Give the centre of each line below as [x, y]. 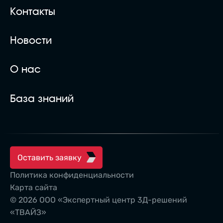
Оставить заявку [50, 157]
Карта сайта [34, 187]
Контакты [33, 12]
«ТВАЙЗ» [28, 212]
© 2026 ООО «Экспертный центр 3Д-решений [99, 200]
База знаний [42, 99]
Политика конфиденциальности [72, 175]
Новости [31, 41]
